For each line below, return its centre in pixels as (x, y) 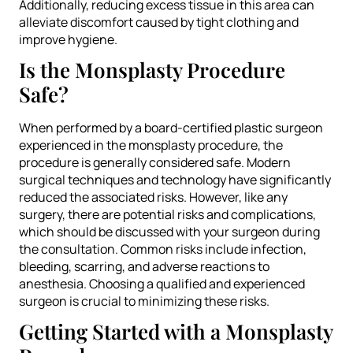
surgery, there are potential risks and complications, (167, 214)
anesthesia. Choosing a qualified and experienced (162, 283)
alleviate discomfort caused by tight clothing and (159, 22)
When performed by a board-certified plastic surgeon (171, 127)
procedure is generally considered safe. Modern (155, 162)
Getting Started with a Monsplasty (176, 331)
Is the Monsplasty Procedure (152, 69)
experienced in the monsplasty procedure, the (151, 145)
